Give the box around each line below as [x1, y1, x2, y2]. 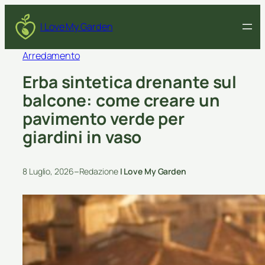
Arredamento [22, 49, 80, 62]
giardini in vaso [22, 125, 142, 148]
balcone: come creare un [22, 89, 220, 112]
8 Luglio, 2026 [22, 166, 74, 177]
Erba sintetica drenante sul [22, 70, 237, 93]
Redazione [79, 166, 120, 177]
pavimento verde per [22, 107, 185, 130]
